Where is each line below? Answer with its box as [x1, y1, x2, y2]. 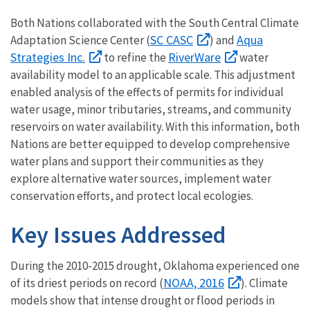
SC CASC [150, 31, 193, 48]
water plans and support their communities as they [10, 153, 264, 169]
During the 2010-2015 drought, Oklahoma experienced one [10, 257, 300, 273]
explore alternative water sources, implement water [10, 170, 271, 186]
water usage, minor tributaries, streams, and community [10, 101, 291, 117]
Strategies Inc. [10, 48, 85, 65]
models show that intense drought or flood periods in [10, 292, 275, 308]
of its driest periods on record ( [10, 275, 163, 291]
